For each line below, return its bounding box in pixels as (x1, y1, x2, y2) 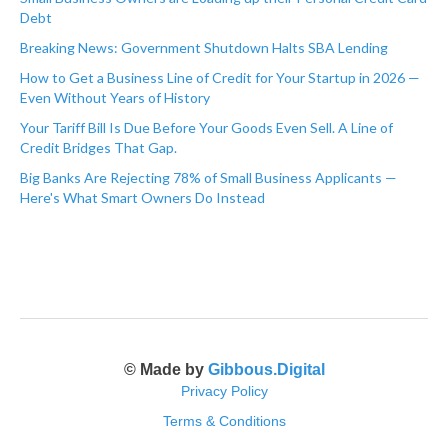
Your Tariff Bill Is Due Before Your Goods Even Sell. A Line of (20, 119, 393, 137)
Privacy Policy (180, 383, 268, 400)
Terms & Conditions (162, 413, 286, 430)
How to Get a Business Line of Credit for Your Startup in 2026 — (20, 69, 420, 87)
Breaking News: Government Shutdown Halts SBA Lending (20, 39, 388, 57)
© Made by (123, 361, 208, 379)
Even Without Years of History (20, 89, 210, 107)
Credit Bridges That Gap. (20, 139, 177, 157)
